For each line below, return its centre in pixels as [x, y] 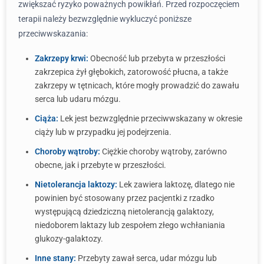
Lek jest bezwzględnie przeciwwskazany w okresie [150, 118]
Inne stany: [55, 258]
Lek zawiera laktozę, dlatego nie [176, 184]
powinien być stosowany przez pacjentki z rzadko [125, 198]
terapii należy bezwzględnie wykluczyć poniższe [105, 19]
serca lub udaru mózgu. [78, 99]
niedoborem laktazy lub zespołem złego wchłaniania [130, 225]
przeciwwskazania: [53, 34]
